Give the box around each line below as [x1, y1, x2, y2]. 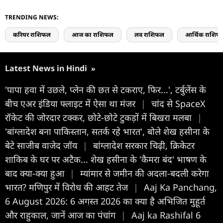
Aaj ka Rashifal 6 [131, 209, 201, 222]
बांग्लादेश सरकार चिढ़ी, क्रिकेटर [93, 139, 195, 152]
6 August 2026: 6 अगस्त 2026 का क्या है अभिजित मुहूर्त [5, 195, 205, 208]
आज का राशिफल [72, 30, 113, 39]
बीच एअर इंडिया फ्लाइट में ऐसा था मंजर [5, 98, 138, 110]
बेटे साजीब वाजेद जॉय [5, 139, 80, 152]
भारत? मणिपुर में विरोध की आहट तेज [5, 181, 130, 194]
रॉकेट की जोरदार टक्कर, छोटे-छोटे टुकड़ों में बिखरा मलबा [5, 111, 194, 124]
